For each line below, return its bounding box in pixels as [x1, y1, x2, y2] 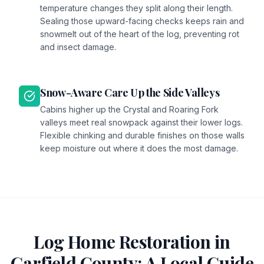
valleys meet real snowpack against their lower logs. [40, 117, 243, 127]
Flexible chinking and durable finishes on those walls [40, 130, 245, 140]
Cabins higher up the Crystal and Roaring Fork [40, 104, 219, 114]
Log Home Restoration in [34, 230, 230, 253]
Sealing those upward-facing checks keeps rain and [40, 16, 244, 26]
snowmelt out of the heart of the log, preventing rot [40, 29, 239, 39]
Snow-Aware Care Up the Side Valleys [40, 85, 220, 100]
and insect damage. [40, 42, 116, 52]
